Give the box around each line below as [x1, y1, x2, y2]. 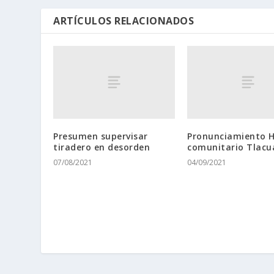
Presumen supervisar [53, 130, 148, 143]
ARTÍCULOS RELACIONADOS [53, 13, 194, 28]
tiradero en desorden [53, 141, 150, 154]
